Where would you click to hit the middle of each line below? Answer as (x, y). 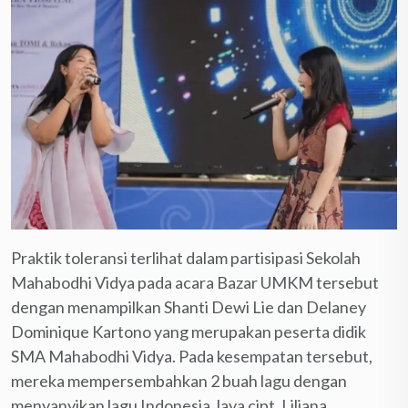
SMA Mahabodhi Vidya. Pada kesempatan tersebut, (192, 356)
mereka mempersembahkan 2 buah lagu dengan (179, 380)
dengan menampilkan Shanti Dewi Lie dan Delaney (189, 306)
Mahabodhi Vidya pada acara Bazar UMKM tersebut (195, 282)
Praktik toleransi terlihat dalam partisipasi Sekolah (186, 257)
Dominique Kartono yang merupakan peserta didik (189, 331)
